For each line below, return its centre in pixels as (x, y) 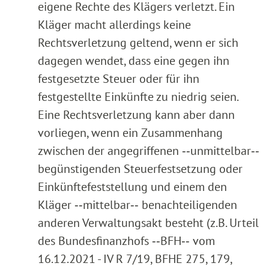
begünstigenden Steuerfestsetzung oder (140, 169)
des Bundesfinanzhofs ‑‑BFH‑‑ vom (126, 241)
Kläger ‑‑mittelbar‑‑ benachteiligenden (138, 205)
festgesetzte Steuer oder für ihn (119, 79)
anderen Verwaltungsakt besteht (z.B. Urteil (148, 223)
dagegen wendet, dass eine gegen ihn (134, 61)
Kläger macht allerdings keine (114, 25)
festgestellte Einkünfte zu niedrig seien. (138, 97)
